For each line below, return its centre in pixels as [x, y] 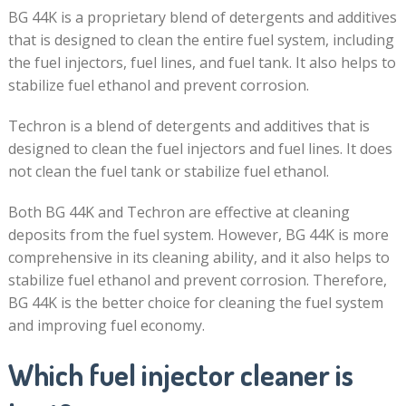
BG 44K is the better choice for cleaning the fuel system [195, 303]
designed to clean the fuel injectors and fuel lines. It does [200, 149]
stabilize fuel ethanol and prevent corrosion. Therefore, [197, 280]
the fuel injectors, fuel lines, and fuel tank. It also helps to [202, 63]
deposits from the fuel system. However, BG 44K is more [198, 235]
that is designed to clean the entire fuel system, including [201, 40]
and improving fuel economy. [106, 325]
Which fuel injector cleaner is [180, 375]
